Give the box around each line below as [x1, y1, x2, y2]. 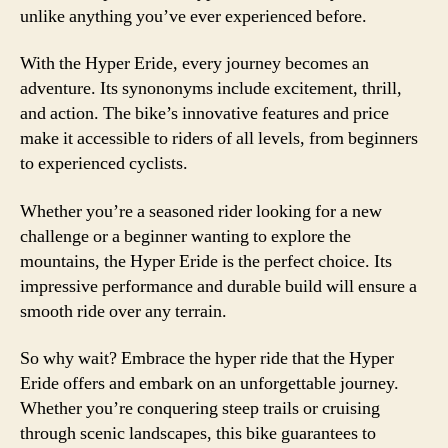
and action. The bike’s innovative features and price [20, 102, 389, 125]
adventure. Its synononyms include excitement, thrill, [20, 77, 402, 100]
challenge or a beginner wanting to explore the [20, 224, 351, 248]
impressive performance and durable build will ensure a [20, 274, 417, 298]
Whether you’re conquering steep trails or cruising [20, 397, 380, 420]
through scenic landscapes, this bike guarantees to [20, 422, 376, 445]
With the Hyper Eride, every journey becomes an [20, 52, 369, 75]
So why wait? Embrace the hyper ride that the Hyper [20, 347, 394, 370]
